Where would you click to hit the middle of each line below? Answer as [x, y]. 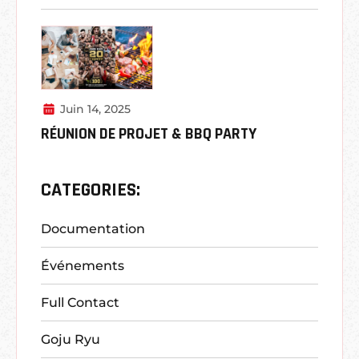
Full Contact [80, 302]
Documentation [93, 228]
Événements [83, 265]
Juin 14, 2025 [95, 109]
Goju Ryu [71, 339]
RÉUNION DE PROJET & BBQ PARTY [149, 134]
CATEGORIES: [91, 190]
